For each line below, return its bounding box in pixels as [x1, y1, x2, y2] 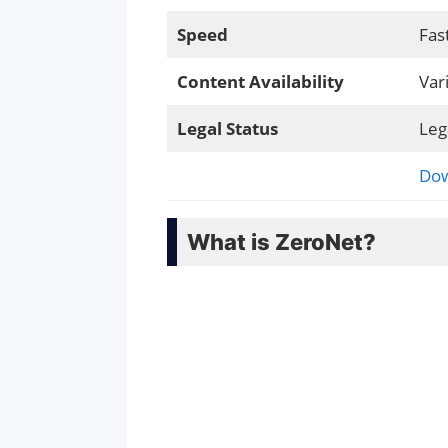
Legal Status [176, 116, 278, 140]
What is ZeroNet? [187, 228, 376, 255]
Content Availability [176, 69, 344, 93]
